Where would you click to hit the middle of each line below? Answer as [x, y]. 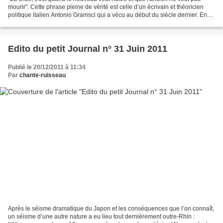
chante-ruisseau [43, 75]
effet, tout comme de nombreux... [52, 23]
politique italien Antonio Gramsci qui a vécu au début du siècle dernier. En [108, 15]
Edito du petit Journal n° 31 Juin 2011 [88, 49]
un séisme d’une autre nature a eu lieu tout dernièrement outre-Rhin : [101, 216]
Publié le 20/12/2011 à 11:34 [47, 67]
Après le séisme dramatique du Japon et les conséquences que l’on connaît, [111, 208]
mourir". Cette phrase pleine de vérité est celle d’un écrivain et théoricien [106, 7]
